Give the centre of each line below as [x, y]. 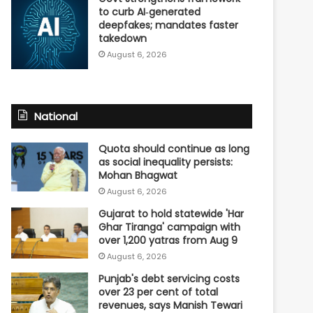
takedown [123, 39]
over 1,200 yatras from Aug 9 [168, 241]
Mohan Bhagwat [138, 176]
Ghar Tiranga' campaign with [170, 227]
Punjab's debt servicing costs [169, 279]
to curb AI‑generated [150, 12]
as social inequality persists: [166, 162]
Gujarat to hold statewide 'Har [172, 214]
